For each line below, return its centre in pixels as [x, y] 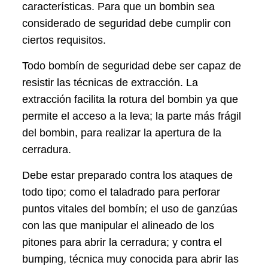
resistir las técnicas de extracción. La [110, 83]
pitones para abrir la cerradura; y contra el [122, 243]
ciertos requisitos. [64, 40]
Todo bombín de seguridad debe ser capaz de [132, 66]
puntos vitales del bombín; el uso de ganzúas [130, 209]
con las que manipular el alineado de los [118, 226]
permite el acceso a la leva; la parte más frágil [132, 116]
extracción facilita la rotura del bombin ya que [130, 100]
